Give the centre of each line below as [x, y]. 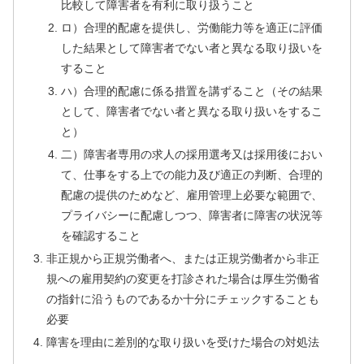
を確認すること [100, 235]
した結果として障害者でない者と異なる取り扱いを [191, 48]
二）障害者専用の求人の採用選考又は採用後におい [191, 154]
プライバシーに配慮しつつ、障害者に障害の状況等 [191, 215]
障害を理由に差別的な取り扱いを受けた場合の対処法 [183, 342]
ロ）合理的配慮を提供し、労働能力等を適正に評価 [191, 28]
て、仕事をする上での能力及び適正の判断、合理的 [191, 174]
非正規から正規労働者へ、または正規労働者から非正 [183, 258]
